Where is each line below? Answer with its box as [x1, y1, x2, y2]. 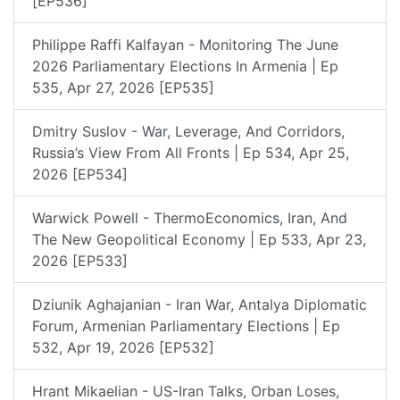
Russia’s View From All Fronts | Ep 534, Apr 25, [32, 143, 349, 162]
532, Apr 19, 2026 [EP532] [32, 337, 214, 356]
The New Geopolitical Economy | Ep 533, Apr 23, [32, 229, 366, 248]
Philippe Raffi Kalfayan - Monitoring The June [32, 35, 338, 54]
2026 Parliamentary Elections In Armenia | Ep [32, 56, 338, 75]
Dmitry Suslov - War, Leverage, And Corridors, [32, 121, 345, 140]
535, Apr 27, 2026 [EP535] [32, 78, 214, 96]
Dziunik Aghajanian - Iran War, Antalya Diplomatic [32, 295, 367, 313]
